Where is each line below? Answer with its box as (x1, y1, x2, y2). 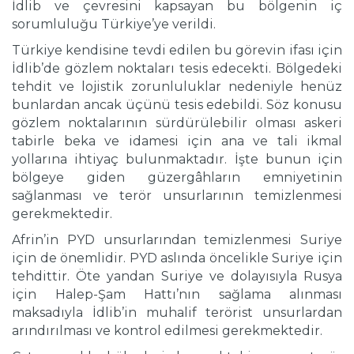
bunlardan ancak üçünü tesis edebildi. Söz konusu (12, 97, 342, 113)
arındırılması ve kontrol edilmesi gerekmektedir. (12, 323, 322, 339)
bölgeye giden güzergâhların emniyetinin (12, 170, 342, 186)
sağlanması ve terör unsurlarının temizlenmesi (12, 188, 342, 204)
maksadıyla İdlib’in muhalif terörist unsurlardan (12, 305, 342, 321)
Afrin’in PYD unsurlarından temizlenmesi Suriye (12, 232, 342, 248)
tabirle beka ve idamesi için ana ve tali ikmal (12, 134, 342, 149)
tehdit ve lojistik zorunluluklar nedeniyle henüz (12, 79, 342, 95)
